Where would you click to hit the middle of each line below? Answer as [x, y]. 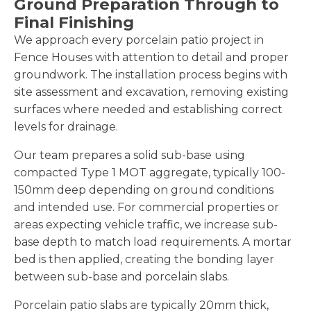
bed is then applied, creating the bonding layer [144, 259]
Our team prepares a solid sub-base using [129, 155]
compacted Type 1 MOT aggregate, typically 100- [150, 172]
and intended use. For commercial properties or [146, 207]
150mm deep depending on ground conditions [144, 190]
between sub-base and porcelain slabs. [121, 276]
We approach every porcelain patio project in [139, 40]
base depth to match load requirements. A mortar [153, 242]
